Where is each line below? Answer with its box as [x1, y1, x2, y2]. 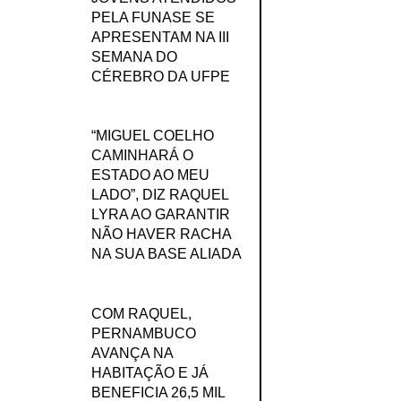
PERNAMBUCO [90, 325, 196, 341]
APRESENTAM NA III [90, 30, 229, 46]
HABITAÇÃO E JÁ [90, 364, 209, 380]
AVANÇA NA [90, 345, 173, 361]
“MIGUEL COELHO [90, 128, 214, 144]
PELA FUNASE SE [90, 10, 215, 26]
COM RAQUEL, [90, 305, 192, 321]
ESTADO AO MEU [90, 167, 209, 183]
